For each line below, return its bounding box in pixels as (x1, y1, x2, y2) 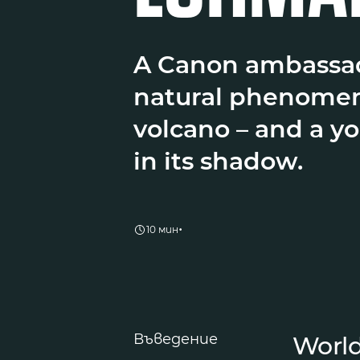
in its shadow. (133, 145, 303, 176)
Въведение (133, 329, 218, 348)
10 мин (146, 223, 178, 236)
